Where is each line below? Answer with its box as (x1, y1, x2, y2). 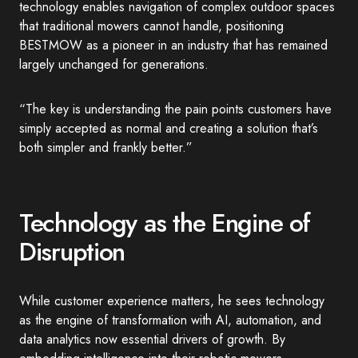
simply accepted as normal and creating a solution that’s (19, 119, 318, 137)
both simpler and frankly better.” (19, 138, 193, 157)
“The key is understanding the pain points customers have (19, 100, 332, 118)
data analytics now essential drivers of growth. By (19, 330, 285, 348)
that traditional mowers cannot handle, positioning (19, 17, 284, 35)
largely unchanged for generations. (19, 55, 209, 74)
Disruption (19, 233, 125, 270)
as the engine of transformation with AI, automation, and (19, 311, 321, 329)
